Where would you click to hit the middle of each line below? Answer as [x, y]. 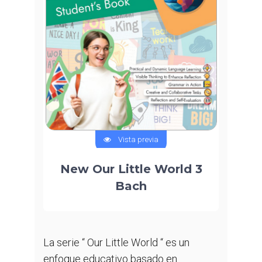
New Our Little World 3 [131, 169]
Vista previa [135, 140]
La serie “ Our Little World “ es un [116, 243]
